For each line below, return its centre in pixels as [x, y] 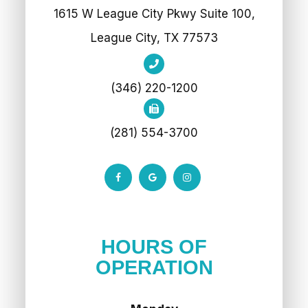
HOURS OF [154, 246]
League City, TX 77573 [154, 37]
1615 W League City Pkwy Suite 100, [154, 13]
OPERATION [154, 267]
